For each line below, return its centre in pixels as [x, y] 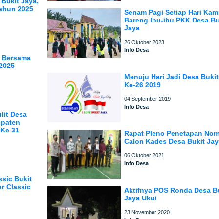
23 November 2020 [147, 212]
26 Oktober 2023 [144, 42]
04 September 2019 [148, 99]
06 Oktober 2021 [144, 155]
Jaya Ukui [141, 198]
